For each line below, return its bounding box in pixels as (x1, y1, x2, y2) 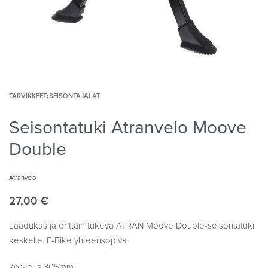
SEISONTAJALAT (49, 92, 100, 100)
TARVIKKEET (9, 92, 47, 100)
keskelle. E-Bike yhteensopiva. (9, 235, 129, 246)
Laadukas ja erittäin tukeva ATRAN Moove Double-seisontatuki (9, 220, 254, 231)
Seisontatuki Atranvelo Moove (9, 117, 246, 139)
